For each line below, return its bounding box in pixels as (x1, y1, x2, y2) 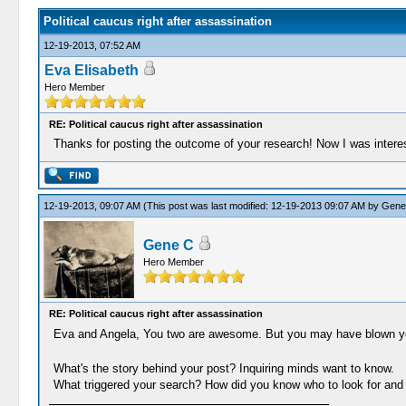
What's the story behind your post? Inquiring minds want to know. (53, 362, 394, 375)
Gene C (142, 237, 194, 253)
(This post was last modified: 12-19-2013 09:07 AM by (142, 200, 382, 211)
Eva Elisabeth (43, 63, 139, 78)
